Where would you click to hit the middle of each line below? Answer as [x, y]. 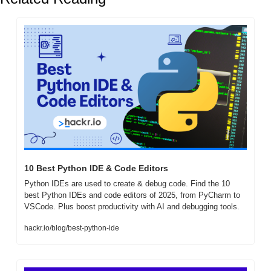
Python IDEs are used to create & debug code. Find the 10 [127, 184]
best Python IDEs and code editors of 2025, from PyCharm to [132, 195]
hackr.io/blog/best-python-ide [72, 228]
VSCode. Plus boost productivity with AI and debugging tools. [132, 207]
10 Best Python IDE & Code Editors [97, 168]
